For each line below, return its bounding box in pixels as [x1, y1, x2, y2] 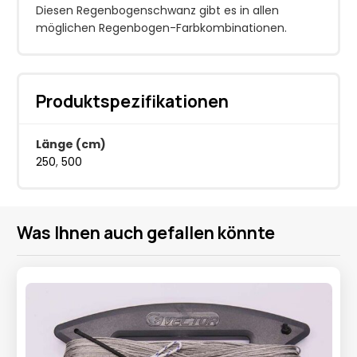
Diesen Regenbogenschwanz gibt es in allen [36, 2, 279, 19]
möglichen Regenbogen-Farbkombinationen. [36, 20, 287, 37]
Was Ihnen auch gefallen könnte [17, 222, 275, 245]
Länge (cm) [36, 136, 106, 153]
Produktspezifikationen [36, 90, 229, 113]
